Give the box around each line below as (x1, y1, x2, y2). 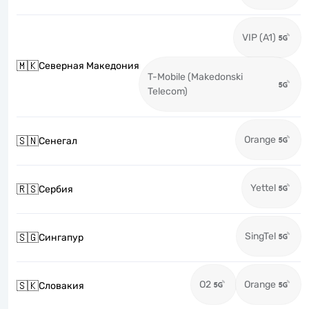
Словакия (39, 280, 84, 292)
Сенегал (39, 135, 77, 147)
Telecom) (148, 86, 188, 97)
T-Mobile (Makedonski (148, 71, 243, 83)
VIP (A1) (242, 32, 276, 43)
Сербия (39, 183, 73, 195)
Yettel (250, 182, 276, 194)
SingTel (245, 230, 276, 242)
